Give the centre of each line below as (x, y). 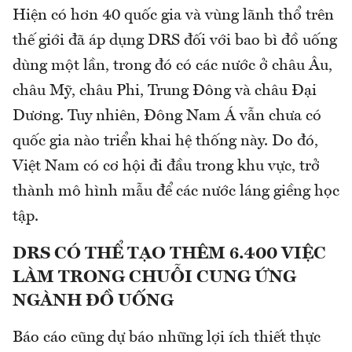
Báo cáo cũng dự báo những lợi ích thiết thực (167, 338)
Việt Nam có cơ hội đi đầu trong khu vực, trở (166, 167)
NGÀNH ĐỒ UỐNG (93, 301)
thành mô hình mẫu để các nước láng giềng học (176, 192)
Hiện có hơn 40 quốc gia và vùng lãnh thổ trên (173, 16)
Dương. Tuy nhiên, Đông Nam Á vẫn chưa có (167, 117)
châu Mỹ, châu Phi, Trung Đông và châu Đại (165, 92)
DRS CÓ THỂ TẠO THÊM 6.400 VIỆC (169, 254)
